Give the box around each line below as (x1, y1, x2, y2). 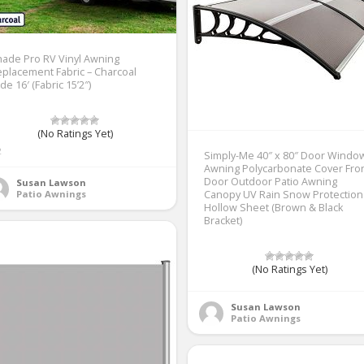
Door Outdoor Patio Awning (204, 174, 337, 188)
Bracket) (204, 213, 242, 227)
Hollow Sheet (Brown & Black (204, 200, 343, 214)
